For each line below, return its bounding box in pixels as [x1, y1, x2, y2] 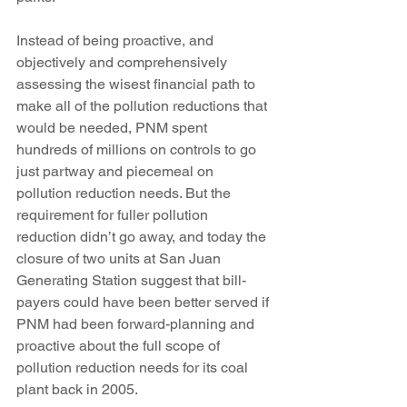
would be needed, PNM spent [16, 119, 211, 136]
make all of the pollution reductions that [16, 97, 271, 114]
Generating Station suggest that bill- [16, 272, 246, 289]
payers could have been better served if [16, 293, 273, 311]
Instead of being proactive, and [16, 32, 217, 49]
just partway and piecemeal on [16, 163, 217, 180]
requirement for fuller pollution [16, 206, 212, 223]
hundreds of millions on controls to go [16, 141, 260, 158]
